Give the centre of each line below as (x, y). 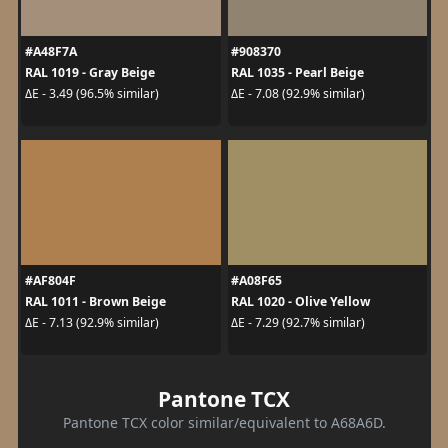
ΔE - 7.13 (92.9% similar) (91, 322)
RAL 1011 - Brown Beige (95, 301)
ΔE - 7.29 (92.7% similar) (298, 322)
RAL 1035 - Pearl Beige (297, 72)
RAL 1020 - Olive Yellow (300, 301)
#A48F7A (50, 51)
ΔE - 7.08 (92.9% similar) (298, 93)
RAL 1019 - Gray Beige (89, 72)
